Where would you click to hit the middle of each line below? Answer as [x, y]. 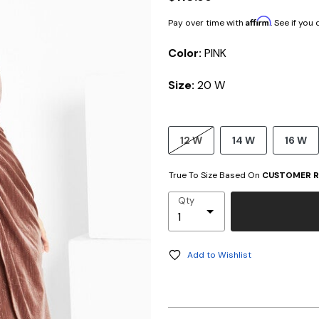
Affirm [258, 21]
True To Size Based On [215, 176]
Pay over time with [207, 23]
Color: [186, 53]
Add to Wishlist [219, 255]
